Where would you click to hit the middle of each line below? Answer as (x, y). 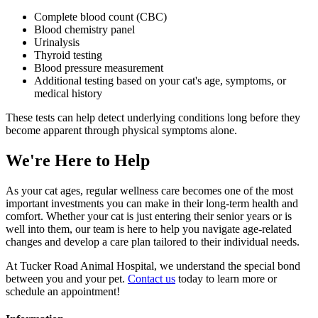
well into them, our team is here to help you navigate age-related (149, 229)
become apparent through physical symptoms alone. (121, 131)
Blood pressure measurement (99, 68)
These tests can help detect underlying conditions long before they (153, 118)
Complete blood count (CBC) (100, 17)
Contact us (152, 279)
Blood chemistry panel (84, 30)
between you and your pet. (67, 279)
